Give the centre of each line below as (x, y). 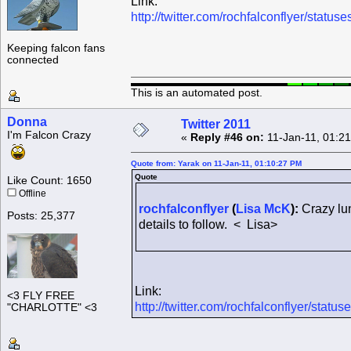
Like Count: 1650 (49, 181)
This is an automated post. (197, 92)
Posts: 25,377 (41, 216)
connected (33, 60)
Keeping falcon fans (56, 49)
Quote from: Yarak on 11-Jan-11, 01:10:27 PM (216, 164)
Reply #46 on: (227, 138)
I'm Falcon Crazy (49, 136)
